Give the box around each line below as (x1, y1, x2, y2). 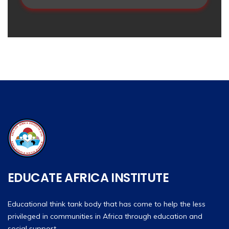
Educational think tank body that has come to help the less (8, 199, 205, 209)
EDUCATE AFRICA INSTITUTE (8, 169, 169, 186)
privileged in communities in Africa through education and (8, 211, 202, 221)
